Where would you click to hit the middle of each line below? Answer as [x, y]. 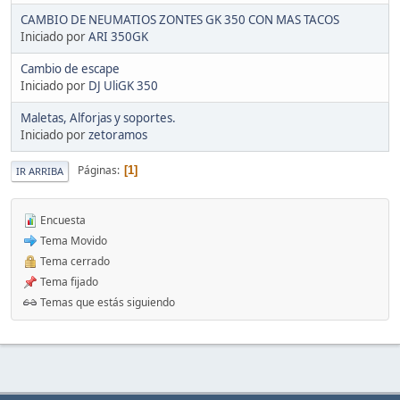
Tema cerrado [74, 261]
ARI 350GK [118, 36]
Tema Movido [72, 240]
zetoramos [118, 134]
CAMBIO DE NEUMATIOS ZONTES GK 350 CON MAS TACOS [180, 19]
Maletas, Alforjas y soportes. [98, 117]
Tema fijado [68, 281]
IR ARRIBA [40, 171]
